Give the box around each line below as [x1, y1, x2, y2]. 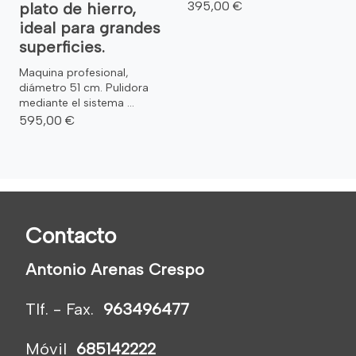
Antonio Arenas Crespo [25, 259, 204, 279]
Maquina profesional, [19, 65, 129, 79]
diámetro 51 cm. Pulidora [19, 80, 149, 95]
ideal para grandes [19, 17, 161, 37]
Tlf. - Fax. [25, 299, 103, 319]
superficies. [19, 37, 105, 56]
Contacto [25, 222, 116, 249]
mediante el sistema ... [19, 95, 134, 110]
